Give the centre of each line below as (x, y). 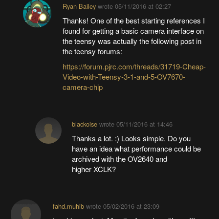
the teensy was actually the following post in (132, 41)
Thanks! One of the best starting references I (133, 20)
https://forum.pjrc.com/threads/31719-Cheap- (134, 66)
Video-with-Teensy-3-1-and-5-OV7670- (124, 76)
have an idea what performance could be (137, 148)
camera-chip (82, 87)
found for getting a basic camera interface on (133, 30)
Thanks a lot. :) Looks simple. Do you (131, 138)
